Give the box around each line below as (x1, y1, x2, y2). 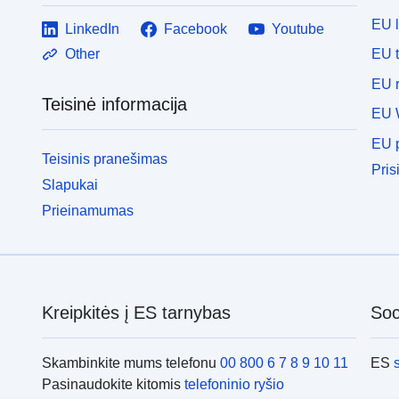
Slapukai (42, 176, 99, 192)
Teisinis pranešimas (42, 151, 168, 167)
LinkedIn (65, 21, 120, 37)
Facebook (164, 21, 228, 37)
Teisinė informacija (42, 94, 188, 115)
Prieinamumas (42, 202, 134, 218)
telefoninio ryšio (183, 376, 284, 392)
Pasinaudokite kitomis (41, 376, 184, 392)
